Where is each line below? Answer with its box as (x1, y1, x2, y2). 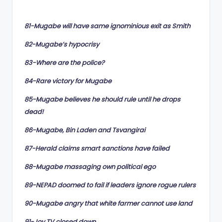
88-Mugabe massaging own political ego (24, 162, 156, 171)
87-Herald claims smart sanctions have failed (24, 144, 169, 153)
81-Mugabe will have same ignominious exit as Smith (24, 21, 190, 30)
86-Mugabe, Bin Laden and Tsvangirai (24, 125, 145, 134)
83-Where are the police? (24, 58, 105, 67)
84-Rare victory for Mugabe (24, 76, 111, 85)
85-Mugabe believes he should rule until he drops (24, 95, 180, 104)
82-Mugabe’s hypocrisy (24, 40, 99, 49)
